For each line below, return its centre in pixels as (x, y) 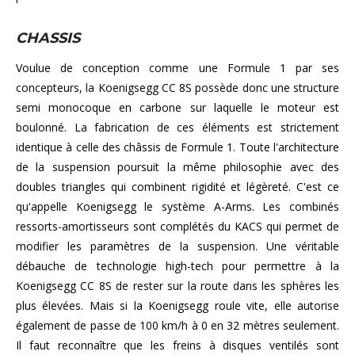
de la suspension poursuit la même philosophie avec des (177, 166)
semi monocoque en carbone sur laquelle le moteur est (177, 107)
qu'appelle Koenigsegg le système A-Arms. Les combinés (177, 206)
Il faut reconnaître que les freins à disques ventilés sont (177, 345)
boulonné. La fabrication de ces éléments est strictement (177, 127)
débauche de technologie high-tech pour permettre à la (177, 265)
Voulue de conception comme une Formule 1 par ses (177, 67)
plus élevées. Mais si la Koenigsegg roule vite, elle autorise (177, 305)
